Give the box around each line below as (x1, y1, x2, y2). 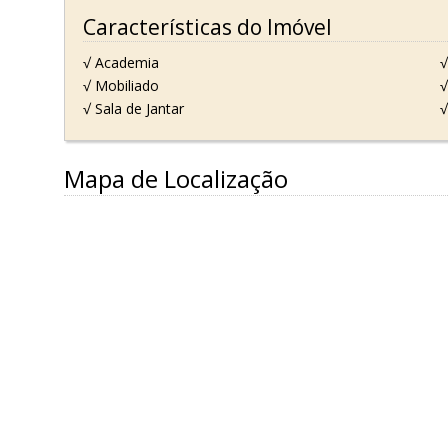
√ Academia (82, 52, 159, 72)
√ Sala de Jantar (82, 99, 184, 119)
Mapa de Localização (64, 161, 288, 195)
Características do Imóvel (82, 13, 332, 42)
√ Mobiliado (82, 76, 159, 96)
